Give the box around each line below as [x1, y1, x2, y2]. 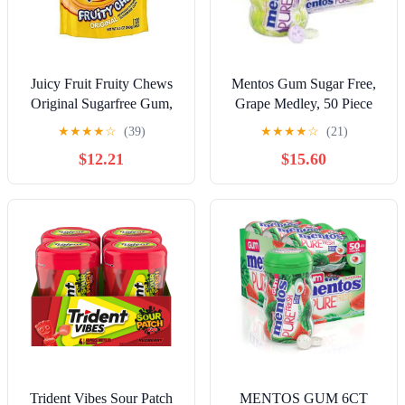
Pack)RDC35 [62, 136, 140, 152]
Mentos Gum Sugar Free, [231, 76, 376, 92]
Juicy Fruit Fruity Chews [30, 76, 173, 92]
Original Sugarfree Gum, [30, 96, 173, 112]
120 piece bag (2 [53, 116, 149, 132]
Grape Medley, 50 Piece [235, 96, 372, 112]
